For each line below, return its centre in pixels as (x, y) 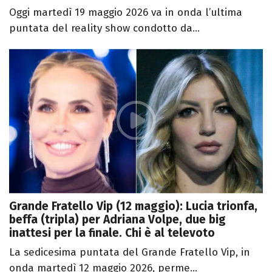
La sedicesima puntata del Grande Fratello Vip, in (130, 252)
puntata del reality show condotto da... (104, 29)
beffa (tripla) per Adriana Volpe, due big (117, 219)
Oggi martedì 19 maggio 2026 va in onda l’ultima (126, 13)
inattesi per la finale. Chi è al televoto (112, 233)
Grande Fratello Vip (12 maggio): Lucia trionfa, (133, 206)
